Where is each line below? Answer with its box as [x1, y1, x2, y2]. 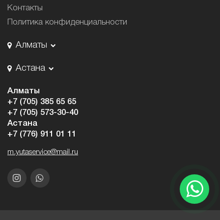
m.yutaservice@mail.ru [7, 149, 78, 156]
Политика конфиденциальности [7, 19, 127, 27]
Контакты [7, 4, 43, 12]
